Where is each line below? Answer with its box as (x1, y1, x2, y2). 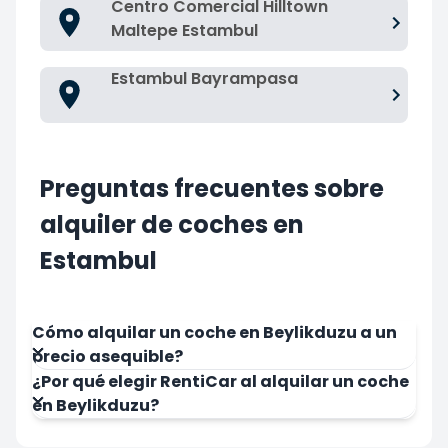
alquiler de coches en (40, 207, 304, 241)
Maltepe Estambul (111, 18, 258, 42)
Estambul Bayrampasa (111, 66, 298, 90)
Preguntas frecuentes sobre (40, 171, 384, 205)
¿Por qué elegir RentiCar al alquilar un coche (32, 369, 409, 393)
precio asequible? (32, 344, 183, 368)
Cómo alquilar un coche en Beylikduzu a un (32, 320, 397, 344)
